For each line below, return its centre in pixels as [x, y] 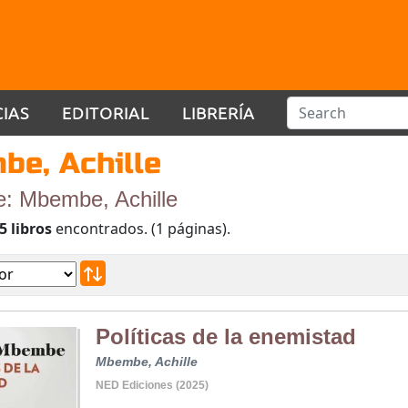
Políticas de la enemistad [225, 337]
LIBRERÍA [219, 112]
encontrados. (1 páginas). [142, 229]
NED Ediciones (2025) [152, 386]
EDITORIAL [106, 112]
